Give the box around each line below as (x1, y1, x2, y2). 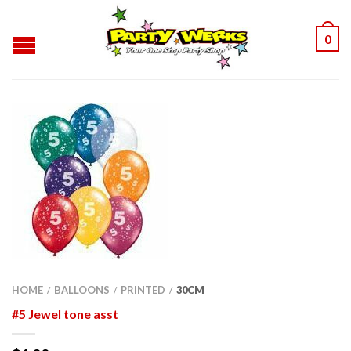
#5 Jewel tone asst (12, 306, 118, 321)
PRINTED (121, 283, 165, 296)
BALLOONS (54, 283, 110, 296)
